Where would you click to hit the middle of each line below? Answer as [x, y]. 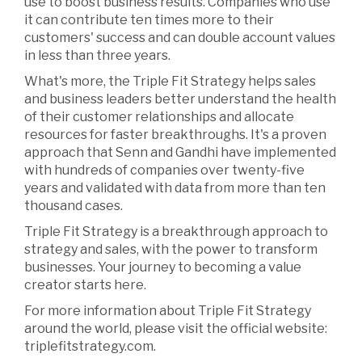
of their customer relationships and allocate [159, 117]
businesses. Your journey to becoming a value [163, 267]
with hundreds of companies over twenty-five [164, 170]
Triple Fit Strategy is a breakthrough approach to [176, 232]
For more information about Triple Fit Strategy [168, 311]
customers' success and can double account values [180, 38]
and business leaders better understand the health [180, 99]
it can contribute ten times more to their [149, 20]
